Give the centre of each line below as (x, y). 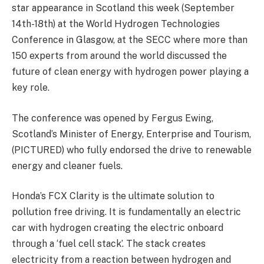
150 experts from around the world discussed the (119, 56)
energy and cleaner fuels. (67, 166)
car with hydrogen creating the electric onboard (118, 228)
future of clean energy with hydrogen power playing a (130, 72)
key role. (31, 88)
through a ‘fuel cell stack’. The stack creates (109, 244)
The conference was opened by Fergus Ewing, (113, 118)
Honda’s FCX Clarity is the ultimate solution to (113, 196)
